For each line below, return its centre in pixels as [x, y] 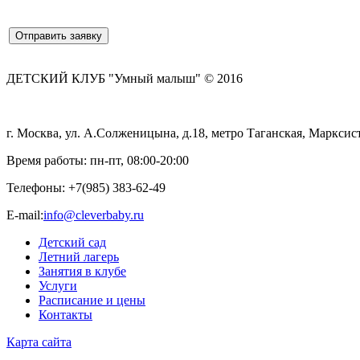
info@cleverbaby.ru [94, 215]
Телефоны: [37, 187]
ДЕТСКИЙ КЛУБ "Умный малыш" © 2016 [125, 78]
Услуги [58, 285]
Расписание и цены [92, 300]
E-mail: [25, 215]
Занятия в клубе [82, 271]
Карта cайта [39, 342]
